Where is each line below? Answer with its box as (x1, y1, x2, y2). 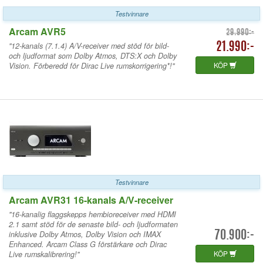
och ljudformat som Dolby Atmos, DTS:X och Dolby (9, 50, 177, 61)
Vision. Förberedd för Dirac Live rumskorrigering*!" (9, 60, 174, 71)
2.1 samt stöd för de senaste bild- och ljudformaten (9, 218, 178, 230)
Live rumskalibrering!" (9, 248, 79, 259)
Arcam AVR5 (9, 24, 66, 38)
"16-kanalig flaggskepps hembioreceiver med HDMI (9, 208, 176, 220)
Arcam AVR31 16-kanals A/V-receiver (9, 193, 173, 207)
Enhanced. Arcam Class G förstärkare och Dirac (9, 238, 167, 249)
